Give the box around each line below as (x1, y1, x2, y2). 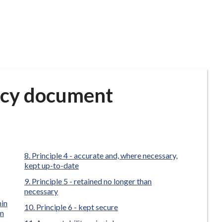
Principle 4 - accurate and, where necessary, (32, 151, 177, 160)
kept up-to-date (24, 161, 79, 170)
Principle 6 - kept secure (36, 202, 118, 212)
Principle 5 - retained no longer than (32, 176, 152, 186)
